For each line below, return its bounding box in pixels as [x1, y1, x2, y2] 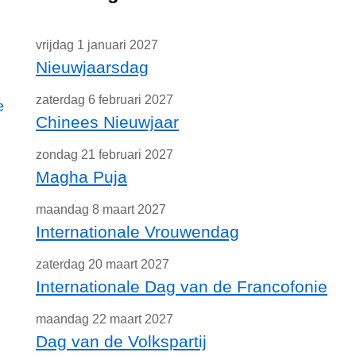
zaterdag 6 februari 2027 [36, 93, 173, 106]
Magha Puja [36, 168, 127, 186]
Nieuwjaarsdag [36, 58, 149, 76]
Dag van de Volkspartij [36, 332, 207, 350]
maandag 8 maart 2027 [36, 203, 166, 216]
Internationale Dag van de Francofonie [36, 277, 327, 296]
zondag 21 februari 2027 [36, 148, 173, 161]
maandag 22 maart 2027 [36, 312, 173, 326]
